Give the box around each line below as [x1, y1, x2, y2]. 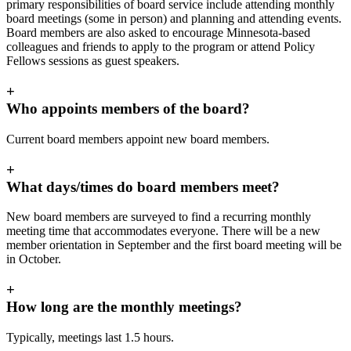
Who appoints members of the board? [6, 100, 250, 118]
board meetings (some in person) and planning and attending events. [6, 12, 342, 26]
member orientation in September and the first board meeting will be [6, 238, 342, 252]
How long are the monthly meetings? [6, 299, 242, 316]
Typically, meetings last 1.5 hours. [6, 330, 174, 344]
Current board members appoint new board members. [6, 132, 270, 146]
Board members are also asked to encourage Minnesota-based [6, 26, 310, 40]
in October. [6, 252, 64, 266]
